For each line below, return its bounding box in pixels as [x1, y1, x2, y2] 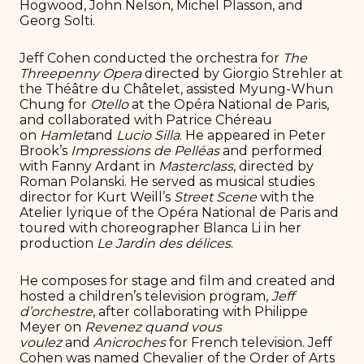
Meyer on [19, 319, 84, 336]
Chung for [19, 96, 90, 112]
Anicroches [93, 335, 166, 351]
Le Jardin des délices [97, 235, 231, 251]
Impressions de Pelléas [71, 142, 219, 158]
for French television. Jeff [166, 335, 332, 351]
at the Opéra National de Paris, [128, 96, 329, 112]
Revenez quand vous [84, 319, 222, 336]
